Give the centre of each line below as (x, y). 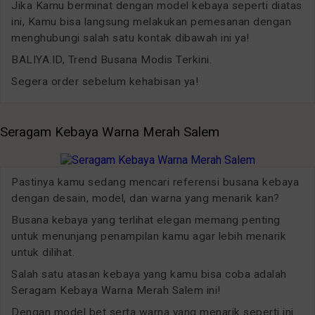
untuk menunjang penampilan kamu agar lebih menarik (149, 236)
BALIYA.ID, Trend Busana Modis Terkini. (111, 60)
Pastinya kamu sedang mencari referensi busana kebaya (155, 182)
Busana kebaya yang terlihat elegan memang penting (146, 220)
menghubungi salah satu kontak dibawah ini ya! (130, 38)
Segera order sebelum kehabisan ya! (105, 82)
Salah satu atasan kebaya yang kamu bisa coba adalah (149, 274)
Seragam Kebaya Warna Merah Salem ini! (116, 290)
